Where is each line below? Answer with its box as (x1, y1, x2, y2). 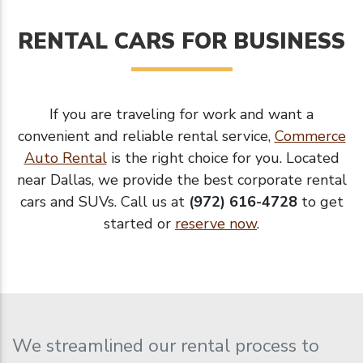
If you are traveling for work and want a (49, 104, 314, 124)
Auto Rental (23, 147, 107, 168)
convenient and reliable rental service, (17, 126, 275, 146)
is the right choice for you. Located (106, 147, 340, 168)
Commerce (274, 126, 346, 146)
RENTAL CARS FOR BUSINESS (18, 26, 345, 57)
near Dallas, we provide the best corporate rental (16, 169, 347, 190)
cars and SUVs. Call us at (19, 191, 189, 211)
